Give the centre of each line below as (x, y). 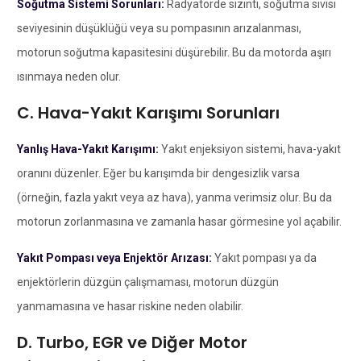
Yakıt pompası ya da (265, 257)
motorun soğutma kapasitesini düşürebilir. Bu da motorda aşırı (174, 52)
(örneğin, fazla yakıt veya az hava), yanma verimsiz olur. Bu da (174, 197)
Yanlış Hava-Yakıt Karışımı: (87, 149)
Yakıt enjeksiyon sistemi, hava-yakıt (249, 149)
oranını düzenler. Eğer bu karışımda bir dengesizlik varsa (158, 173)
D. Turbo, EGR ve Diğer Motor (132, 342)
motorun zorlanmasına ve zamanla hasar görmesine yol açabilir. (179, 221)
